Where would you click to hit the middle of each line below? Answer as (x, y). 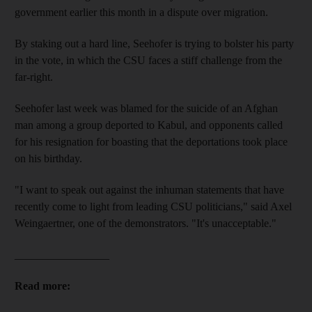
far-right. (34, 77)
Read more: (42, 286)
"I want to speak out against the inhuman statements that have (149, 189)
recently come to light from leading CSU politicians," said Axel (153, 206)
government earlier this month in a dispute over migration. (141, 12)
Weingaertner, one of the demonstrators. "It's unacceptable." (146, 223)
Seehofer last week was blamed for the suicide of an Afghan (146, 108)
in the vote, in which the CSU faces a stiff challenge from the (148, 60)
